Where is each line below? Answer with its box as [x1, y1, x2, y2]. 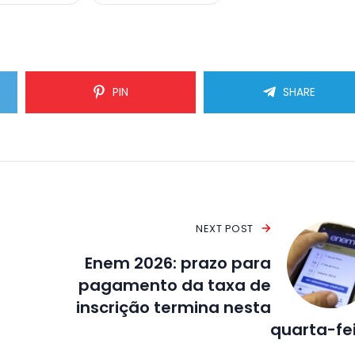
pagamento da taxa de [78, 273, 271, 296]
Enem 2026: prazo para [84, 251, 271, 274]
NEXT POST [196, 220, 254, 236]
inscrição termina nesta [75, 296, 271, 319]
